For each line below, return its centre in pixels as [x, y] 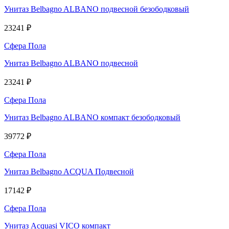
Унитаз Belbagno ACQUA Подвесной [69, 171]
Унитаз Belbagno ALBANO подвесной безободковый [97, 9]
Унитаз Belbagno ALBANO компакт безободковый [92, 117]
